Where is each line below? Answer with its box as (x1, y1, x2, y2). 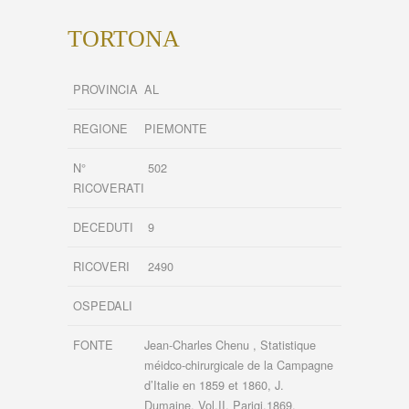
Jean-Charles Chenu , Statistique (144, 336, 316, 354)
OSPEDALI (73, 297, 132, 315)
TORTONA (68, 25, 180, 52)
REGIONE (73, 120, 128, 138)
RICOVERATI (73, 179, 144, 197)
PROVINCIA (73, 80, 138, 99)
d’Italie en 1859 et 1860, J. (144, 376, 284, 394)
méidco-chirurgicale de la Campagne (144, 356, 333, 374)
